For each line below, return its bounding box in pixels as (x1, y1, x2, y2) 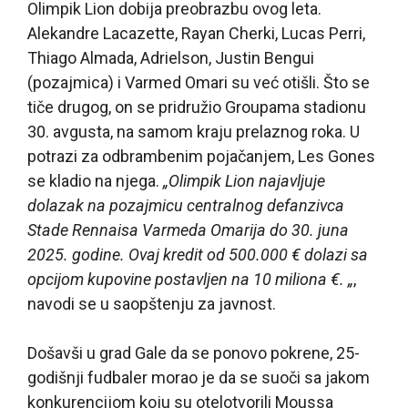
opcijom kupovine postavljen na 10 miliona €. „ (27, 269, 353, 289)
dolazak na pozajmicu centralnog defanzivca (27, 195, 344, 215)
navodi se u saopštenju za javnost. (27, 293, 276, 313)
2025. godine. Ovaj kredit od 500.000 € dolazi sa (27, 244, 368, 264)
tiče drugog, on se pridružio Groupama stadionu (27, 97, 366, 117)
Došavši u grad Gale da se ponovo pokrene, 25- (27, 342, 360, 362)
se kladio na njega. (27, 170, 163, 190)
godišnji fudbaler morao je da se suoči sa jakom (27, 367, 370, 387)
